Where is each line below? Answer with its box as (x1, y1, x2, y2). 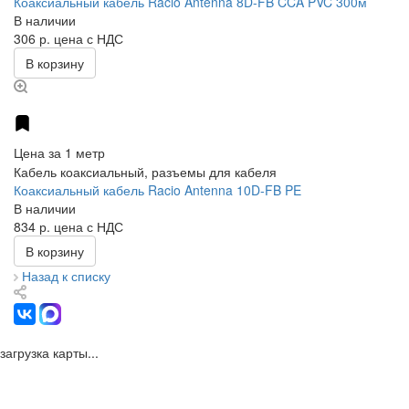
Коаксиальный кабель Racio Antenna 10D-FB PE (14, 181, 301, 200)
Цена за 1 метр (14, 143, 105, 163)
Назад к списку (22, 267, 110, 286)
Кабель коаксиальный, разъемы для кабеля (14, 163, 277, 182)
